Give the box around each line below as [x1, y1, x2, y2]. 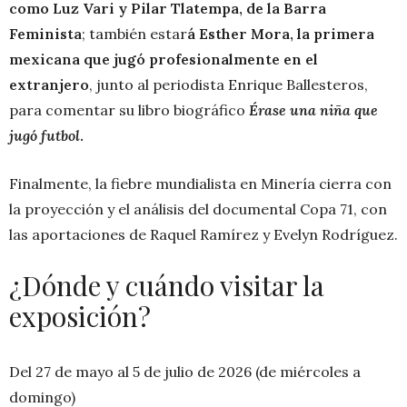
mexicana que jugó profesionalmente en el [9, 50, 318, 69]
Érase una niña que [249, 101, 378, 120]
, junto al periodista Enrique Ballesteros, [89, 75, 368, 94]
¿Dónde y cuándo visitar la [9, 267, 324, 304]
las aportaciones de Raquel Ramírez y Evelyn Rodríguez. [9, 225, 398, 244]
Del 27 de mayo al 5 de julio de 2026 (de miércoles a [9, 362, 361, 382]
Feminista [9, 25, 82, 44]
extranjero [9, 75, 89, 94]
